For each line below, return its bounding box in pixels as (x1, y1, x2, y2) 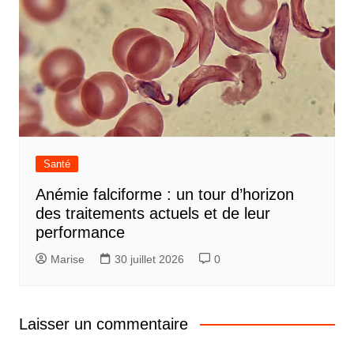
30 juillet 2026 (114, 253, 184, 266)
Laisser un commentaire (18, 315, 188, 333)
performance (35, 224, 125, 242)
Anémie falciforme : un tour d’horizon (35, 186, 294, 204)
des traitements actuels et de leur (35, 205, 270, 223)
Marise (50, 253, 85, 266)
